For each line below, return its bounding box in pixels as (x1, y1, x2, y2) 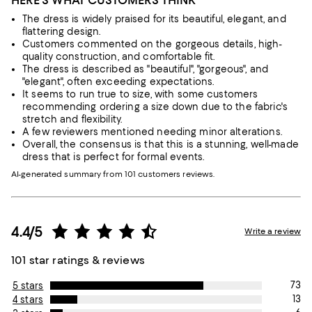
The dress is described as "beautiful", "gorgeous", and (22, 63, 269, 75)
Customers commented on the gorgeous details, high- (22, 38, 283, 49)
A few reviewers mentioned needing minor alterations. (22, 126, 282, 137)
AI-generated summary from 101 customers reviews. (11, 169, 215, 179)
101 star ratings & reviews (11, 253, 145, 267)
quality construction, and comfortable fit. (22, 51, 215, 62)
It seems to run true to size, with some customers (22, 88, 258, 100)
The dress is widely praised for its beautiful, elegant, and (22, 13, 286, 24)
